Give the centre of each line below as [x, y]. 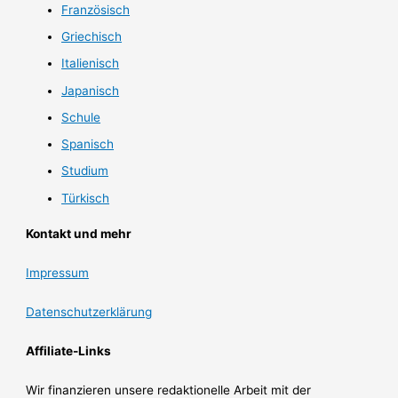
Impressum [58, 272]
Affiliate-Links [69, 350]
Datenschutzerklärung [89, 311]
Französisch [96, 9]
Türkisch [86, 198]
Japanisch [91, 90]
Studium [85, 171]
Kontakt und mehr [79, 233]
